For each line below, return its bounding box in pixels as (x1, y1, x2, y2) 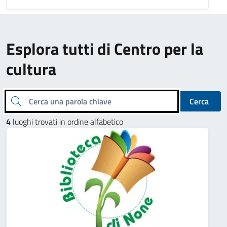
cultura (6, 57, 56, 81)
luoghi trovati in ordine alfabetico (11, 116, 123, 128)
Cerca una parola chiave (10, 94, 16, 106)
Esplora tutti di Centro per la (6, 36, 203, 61)
